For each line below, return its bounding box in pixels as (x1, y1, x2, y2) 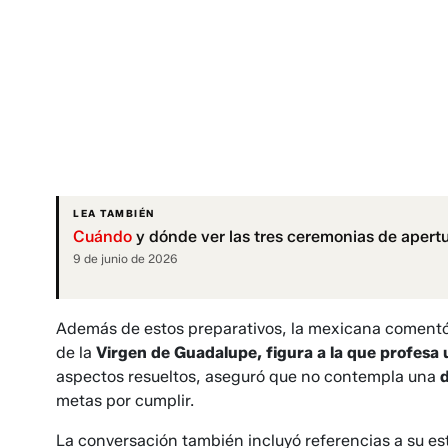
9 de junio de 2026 (73, 251, 178, 267)
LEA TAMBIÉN (73, 207, 155, 221)
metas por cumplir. (56, 391, 194, 411)
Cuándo (73, 227, 132, 247)
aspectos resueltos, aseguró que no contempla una (56, 367, 440, 387)
